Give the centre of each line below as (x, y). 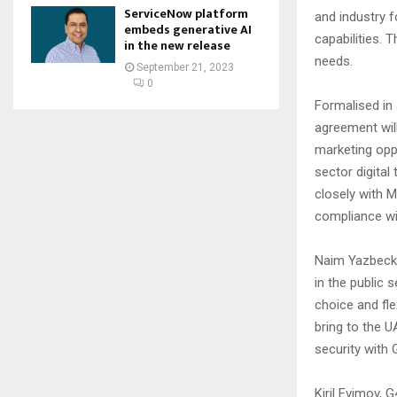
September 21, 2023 (185, 68)
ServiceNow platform (186, 14)
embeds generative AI (188, 30)
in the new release (177, 46)
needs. (334, 62)
